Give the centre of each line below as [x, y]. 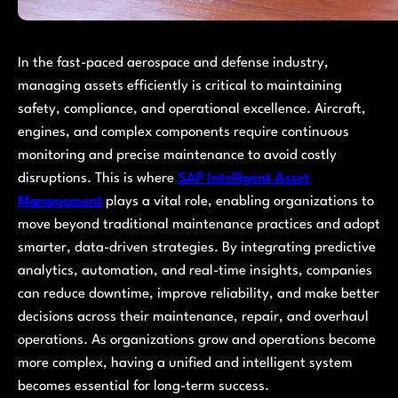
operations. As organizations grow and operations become [197, 340]
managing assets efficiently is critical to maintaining [180, 86]
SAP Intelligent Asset [243, 178]
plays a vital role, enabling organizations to [238, 201]
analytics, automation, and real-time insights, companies [195, 271]
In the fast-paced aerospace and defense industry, [173, 63]
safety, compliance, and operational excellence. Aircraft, [192, 109]
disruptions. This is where [98, 178]
